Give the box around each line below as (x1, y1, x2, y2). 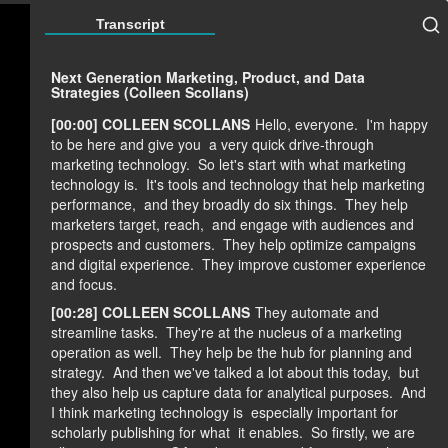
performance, (50, 194, 140, 215)
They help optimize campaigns (222, 234, 416, 255)
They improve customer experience (201, 254, 426, 275)
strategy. (50, 362, 109, 383)
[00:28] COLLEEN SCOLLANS (50, 302, 250, 323)
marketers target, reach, (50, 214, 208, 235)
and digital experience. (50, 254, 198, 275)
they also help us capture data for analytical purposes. (50, 382, 397, 403)
